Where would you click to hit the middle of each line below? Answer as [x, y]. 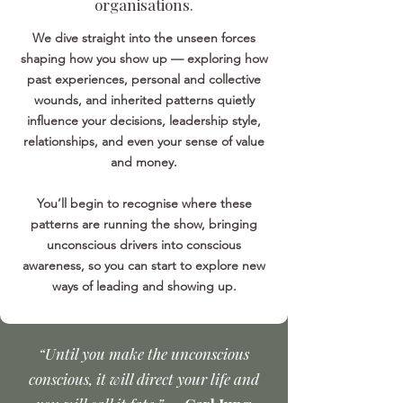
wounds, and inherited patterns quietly [144, 100]
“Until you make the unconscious [144, 354]
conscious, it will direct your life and [144, 379]
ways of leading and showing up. [144, 286]
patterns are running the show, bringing [144, 224]
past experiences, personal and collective [144, 79]
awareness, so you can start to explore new [144, 265]
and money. [144, 162]
